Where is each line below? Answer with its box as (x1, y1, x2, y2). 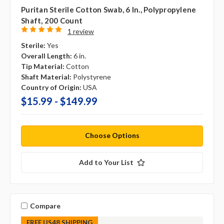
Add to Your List (79, 158, 133, 167)
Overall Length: (21, 51, 72, 60)
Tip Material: (21, 62, 64, 71)
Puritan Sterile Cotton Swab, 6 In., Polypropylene (21, 5, 196, 14)
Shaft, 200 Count (21, 16, 82, 25)
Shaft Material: (21, 72, 71, 81)
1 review (67, 27, 94, 36)
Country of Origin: (21, 83, 81, 92)
